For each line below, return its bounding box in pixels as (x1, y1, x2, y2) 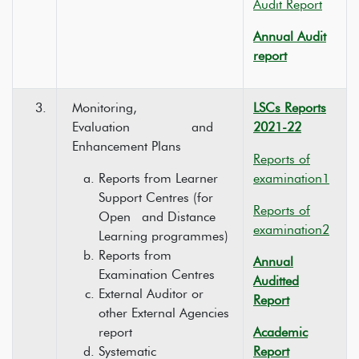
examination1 (253, 171, 329, 186)
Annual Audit (253, 29, 326, 44)
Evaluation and (72, 119, 213, 135)
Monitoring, (72, 100, 195, 115)
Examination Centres (99, 267, 215, 282)
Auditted (253, 273, 299, 288)
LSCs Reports (253, 100, 326, 115)
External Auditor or (99, 286, 204, 301)
